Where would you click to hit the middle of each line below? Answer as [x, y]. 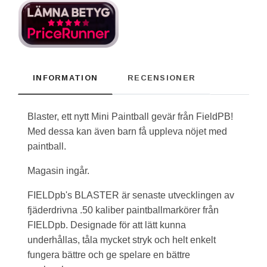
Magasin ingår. [58, 170]
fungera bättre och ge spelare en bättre [109, 254]
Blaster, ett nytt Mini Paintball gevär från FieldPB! [130, 116]
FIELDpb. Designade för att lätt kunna [107, 225]
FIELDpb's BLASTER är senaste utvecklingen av [131, 195]
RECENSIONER [162, 77]
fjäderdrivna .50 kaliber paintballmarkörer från [123, 210]
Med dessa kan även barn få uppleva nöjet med [127, 131]
